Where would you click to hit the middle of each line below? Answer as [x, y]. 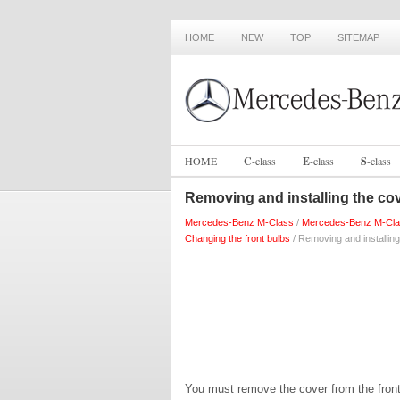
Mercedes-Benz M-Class [239, 222]
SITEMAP [358, 37]
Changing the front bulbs [237, 238]
